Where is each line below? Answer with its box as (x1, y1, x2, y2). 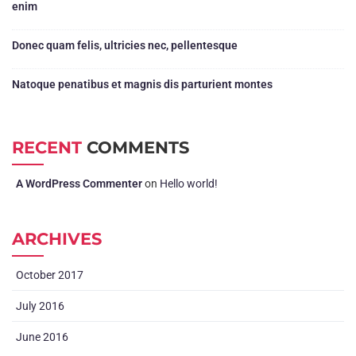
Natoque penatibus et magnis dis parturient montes (12, 78, 273, 91)
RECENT (12, 137, 82, 158)
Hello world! (160, 177, 218, 191)
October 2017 (16, 269, 83, 282)
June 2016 (16, 331, 68, 344)
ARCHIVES (12, 229, 102, 250)
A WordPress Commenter (16, 177, 142, 191)
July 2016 (16, 300, 64, 313)
